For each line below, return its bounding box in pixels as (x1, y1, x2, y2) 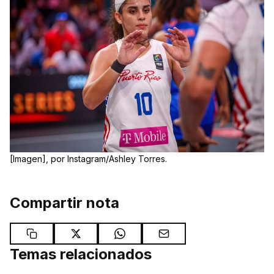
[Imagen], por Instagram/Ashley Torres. (10, 154, 167, 165)
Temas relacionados (10, 245, 152, 264)
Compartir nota (10, 194, 119, 212)
